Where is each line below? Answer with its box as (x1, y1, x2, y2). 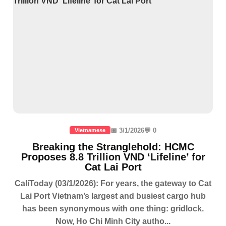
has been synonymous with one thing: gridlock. (22, 204, 204, 213)
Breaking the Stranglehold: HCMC (32, 141, 194, 153)
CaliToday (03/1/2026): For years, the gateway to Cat (15, 179, 211, 188)
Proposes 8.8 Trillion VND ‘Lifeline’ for (21, 151, 205, 163)
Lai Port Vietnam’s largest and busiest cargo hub (20, 192, 206, 201)
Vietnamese (75, 127, 105, 134)
